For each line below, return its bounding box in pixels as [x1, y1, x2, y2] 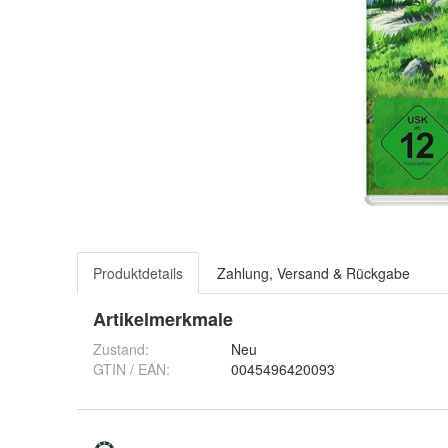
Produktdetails [93, 263, 183, 283]
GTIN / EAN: [93, 359, 170, 379]
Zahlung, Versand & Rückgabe [217, 263, 410, 283]
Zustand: [93, 339, 149, 359]
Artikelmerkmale [93, 306, 233, 332]
